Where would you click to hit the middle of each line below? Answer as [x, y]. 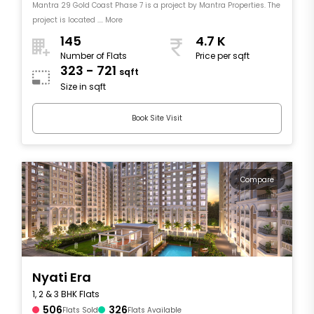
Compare [257, 179]
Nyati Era [62, 277]
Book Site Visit [157, 118]
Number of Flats [94, 56]
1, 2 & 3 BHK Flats [66, 294]
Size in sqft [83, 87]
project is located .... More [77, 20]
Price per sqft [223, 56]
